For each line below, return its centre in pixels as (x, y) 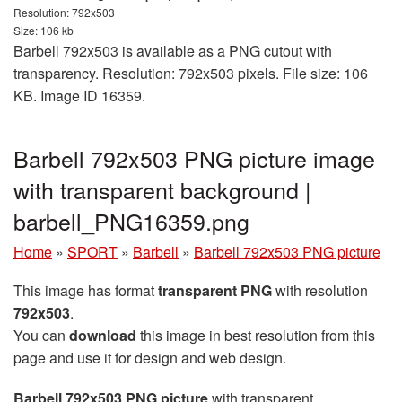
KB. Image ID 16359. (79, 95)
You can (41, 335)
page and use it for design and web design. (150, 357)
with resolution (320, 290)
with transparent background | (162, 189)
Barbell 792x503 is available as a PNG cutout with (173, 50)
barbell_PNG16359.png (131, 220)
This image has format (86, 290)
